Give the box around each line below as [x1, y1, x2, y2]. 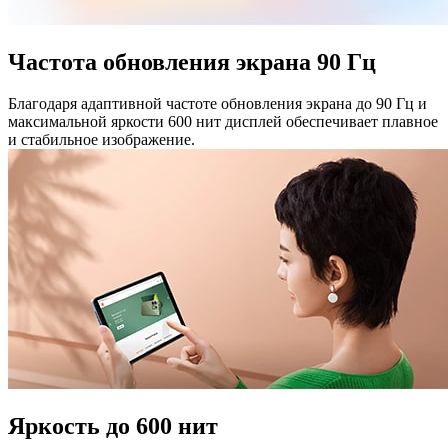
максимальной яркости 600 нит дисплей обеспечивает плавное [8, 113, 438, 131]
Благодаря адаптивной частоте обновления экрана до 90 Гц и [8, 95, 427, 113]
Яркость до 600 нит [8, 413, 218, 440]
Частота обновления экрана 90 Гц [8, 48, 376, 75]
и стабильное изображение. [8, 131, 195, 149]
